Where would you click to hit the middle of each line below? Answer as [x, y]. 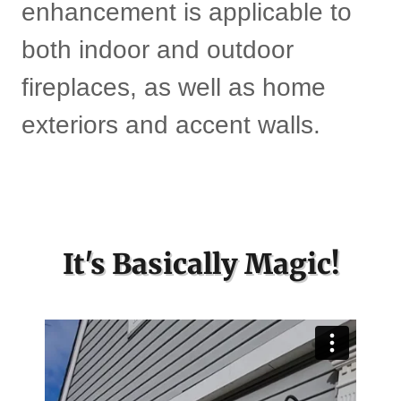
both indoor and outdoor [158, 50]
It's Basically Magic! [200, 264]
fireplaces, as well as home [174, 87]
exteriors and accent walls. [175, 125]
